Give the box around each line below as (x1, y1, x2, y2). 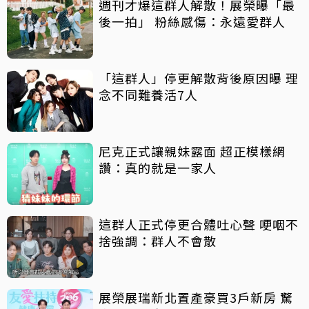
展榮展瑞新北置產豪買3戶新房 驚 (99, 288, 280, 306)
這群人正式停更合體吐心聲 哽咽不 (99, 215, 299, 233)
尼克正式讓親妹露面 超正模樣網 (99, 141, 286, 160)
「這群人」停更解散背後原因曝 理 (99, 68, 299, 87)
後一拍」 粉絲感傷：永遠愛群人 (99, 12, 286, 30)
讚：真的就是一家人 (99, 158, 217, 177)
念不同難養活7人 (99, 85, 198, 103)
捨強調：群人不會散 (99, 231, 217, 250)
